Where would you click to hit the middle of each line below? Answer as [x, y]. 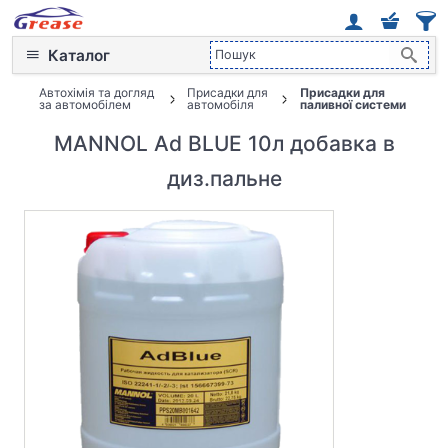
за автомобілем [84, 104]
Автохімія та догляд [96, 92]
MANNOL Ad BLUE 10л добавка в [224, 143]
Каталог [79, 55]
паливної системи [352, 104]
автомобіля [221, 104]
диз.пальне [224, 178]
